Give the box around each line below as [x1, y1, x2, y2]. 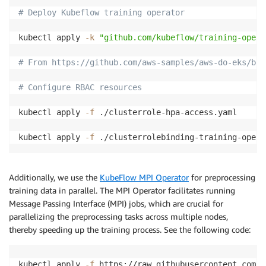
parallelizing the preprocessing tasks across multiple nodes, [9, 211, 228, 222]
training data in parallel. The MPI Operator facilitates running [9, 185, 235, 196]
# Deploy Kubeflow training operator [18, 8, 185, 18]
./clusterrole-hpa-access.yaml [94, 107, 237, 118]
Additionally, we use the [9, 172, 100, 183]
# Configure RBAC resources [18, 83, 142, 93]
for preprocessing [189, 172, 255, 183]
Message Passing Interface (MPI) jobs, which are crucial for [9, 198, 223, 209]
